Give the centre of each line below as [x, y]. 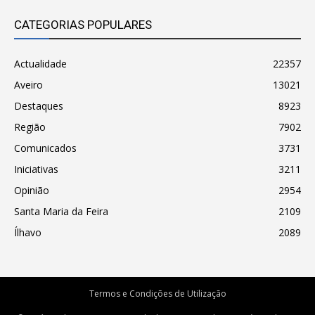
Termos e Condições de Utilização [157, 294]
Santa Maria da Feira [61, 211]
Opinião [32, 190]
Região [30, 127]
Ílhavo [28, 232]
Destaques [39, 106]
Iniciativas [36, 169]
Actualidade [40, 64]
